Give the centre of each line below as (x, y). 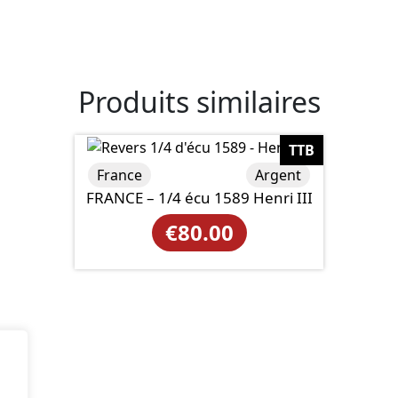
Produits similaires (199, 102)
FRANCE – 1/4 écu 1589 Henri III (199, 197)
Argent (278, 175)
